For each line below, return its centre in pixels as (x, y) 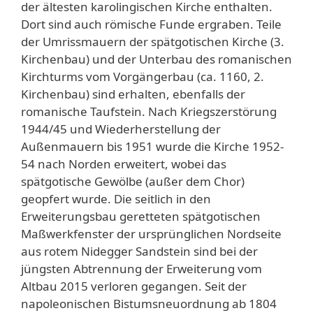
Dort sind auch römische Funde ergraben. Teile (151, 24)
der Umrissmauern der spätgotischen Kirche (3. (153, 41)
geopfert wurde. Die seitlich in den (116, 198)
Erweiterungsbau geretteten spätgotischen (141, 216)
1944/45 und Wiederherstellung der (121, 129)
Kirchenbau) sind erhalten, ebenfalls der (133, 94)
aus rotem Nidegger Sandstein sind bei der (139, 251)
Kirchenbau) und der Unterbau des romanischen (156, 59)
